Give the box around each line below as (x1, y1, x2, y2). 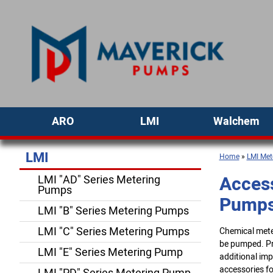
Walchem (213, 113, 260, 130)
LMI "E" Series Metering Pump (38, 244, 183, 261)
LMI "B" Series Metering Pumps (38, 203, 189, 219)
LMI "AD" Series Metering (38, 172, 160, 188)
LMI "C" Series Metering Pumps (38, 224, 190, 240)
